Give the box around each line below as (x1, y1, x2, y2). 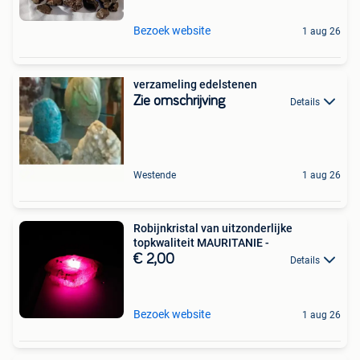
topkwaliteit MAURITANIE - (133, 235, 269, 249)
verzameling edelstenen (133, 77, 257, 91)
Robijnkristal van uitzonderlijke (133, 221, 292, 235)
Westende (133, 169, 176, 181)
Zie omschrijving (133, 93, 225, 108)
